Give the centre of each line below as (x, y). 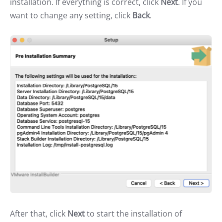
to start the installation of (133, 213)
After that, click (39, 213)
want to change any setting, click (71, 15)
